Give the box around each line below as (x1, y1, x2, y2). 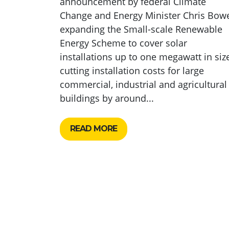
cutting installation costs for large (60, 64, 204, 77)
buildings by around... (60, 91, 154, 104)
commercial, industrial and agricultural (60, 78, 227, 90)
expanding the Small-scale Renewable (60, 22, 222, 35)
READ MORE (70, 124, 118, 134)
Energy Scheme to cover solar (60, 36, 187, 49)
